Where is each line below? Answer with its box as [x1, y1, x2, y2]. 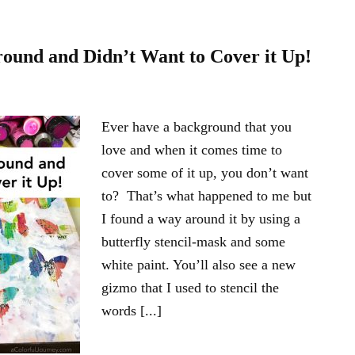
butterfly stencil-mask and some [101, 234, 285, 250]
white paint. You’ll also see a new [101, 257, 296, 273]
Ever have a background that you [101, 119, 292, 135]
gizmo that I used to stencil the [101, 280, 279, 296]
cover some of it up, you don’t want [101, 165, 308, 181]
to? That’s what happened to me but [101, 188, 311, 204]
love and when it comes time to [101, 142, 282, 158]
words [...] [101, 303, 162, 319]
